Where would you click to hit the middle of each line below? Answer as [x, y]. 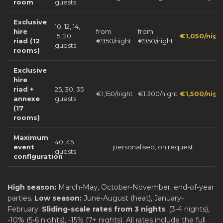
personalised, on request [153, 147]
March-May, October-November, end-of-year [135, 187]
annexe [27, 99]
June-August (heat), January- [133, 198]
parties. [21, 198]
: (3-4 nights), [187, 209]
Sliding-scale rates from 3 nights [104, 209]
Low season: [58, 198]
